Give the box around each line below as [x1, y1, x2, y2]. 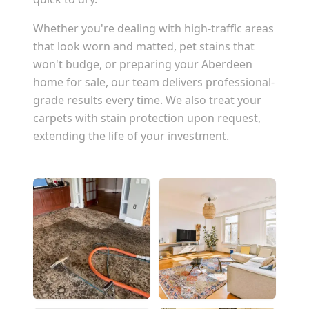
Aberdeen [201, 57, 252, 72]
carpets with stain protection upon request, [33, 110, 261, 126]
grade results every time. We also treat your [33, 92, 261, 108]
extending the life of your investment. [33, 128, 229, 143]
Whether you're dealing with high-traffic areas [33, 21, 274, 36]
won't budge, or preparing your [33, 57, 201, 72]
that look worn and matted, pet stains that [33, 39, 255, 54]
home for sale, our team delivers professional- [33, 74, 275, 90]
